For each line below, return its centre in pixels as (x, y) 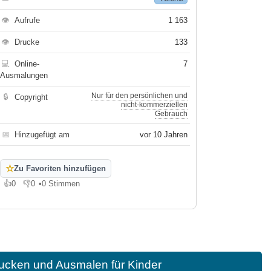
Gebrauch (171, 114)
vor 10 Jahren (164, 135)
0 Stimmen (61, 184)
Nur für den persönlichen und (140, 96)
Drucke (27, 42)
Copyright (31, 97)
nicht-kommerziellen (155, 105)
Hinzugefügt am (42, 135)
